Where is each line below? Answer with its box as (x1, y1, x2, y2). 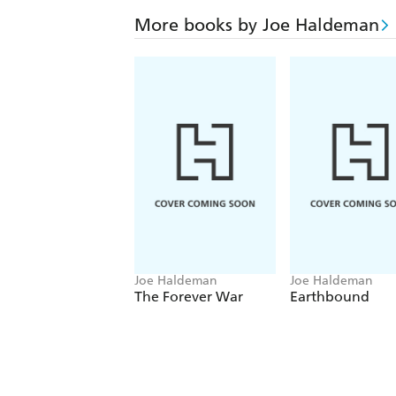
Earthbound (290, 288, 369, 306)
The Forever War (134, 288, 243, 306)
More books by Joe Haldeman (134, 14, 379, 36)
